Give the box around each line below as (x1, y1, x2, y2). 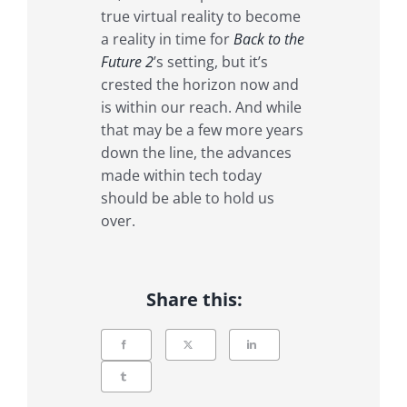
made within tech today (100, 165, 262, 186)
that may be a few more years (100, 120, 303, 141)
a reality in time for (100, 29, 233, 50)
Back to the (233, 29, 304, 50)
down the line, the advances (100, 143, 292, 164)
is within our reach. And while (100, 97, 302, 118)
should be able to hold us (100, 188, 274, 209)
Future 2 (100, 52, 154, 73)
